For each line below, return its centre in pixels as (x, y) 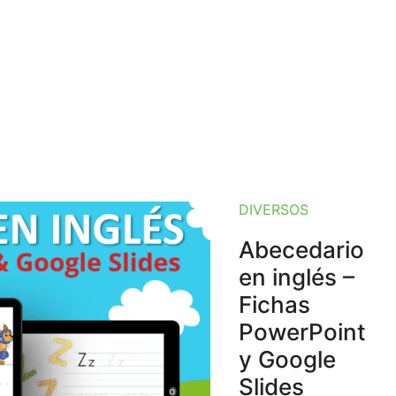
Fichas (274, 305)
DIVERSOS (274, 209)
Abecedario (301, 250)
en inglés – (297, 277)
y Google (287, 359)
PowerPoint (302, 332)
